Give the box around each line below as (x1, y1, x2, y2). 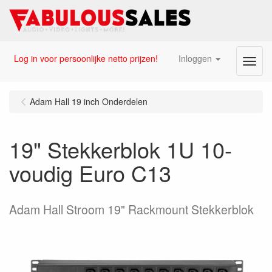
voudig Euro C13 (9, 157, 171, 188)
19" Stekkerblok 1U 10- (9, 134, 232, 165)
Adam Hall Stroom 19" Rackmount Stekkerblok (9, 201, 254, 218)
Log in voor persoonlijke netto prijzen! (13, 52, 158, 64)
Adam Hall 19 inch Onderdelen (30, 95, 148, 107)
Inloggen (178, 52, 212, 64)
